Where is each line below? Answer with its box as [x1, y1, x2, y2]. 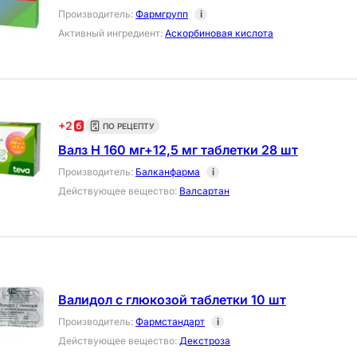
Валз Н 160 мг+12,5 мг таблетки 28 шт [58, 142, 298, 159]
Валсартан [179, 185, 229, 198]
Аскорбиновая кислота [165, 27, 273, 40]
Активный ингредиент [58, 27, 160, 40]
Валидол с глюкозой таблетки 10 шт [58, 292, 286, 308]
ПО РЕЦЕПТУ [103, 121, 155, 131]
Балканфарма [135, 166, 200, 178]
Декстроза [179, 335, 230, 347]
